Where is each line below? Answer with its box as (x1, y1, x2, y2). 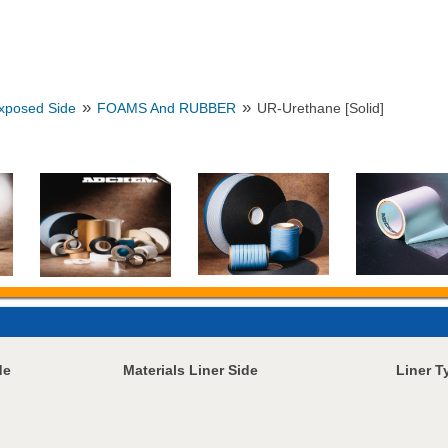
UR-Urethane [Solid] (257, 101, 385, 116)
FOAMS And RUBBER (97, 101, 237, 116)
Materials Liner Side (123, 361, 259, 378)
